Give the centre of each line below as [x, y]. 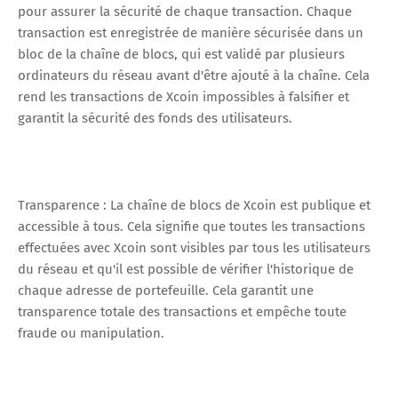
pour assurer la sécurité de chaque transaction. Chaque [185, 11]
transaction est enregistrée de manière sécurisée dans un [191, 32]
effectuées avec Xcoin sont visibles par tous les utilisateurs [194, 247]
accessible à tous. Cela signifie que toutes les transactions [191, 226]
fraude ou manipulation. [91, 333]
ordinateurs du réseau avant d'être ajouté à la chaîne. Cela [194, 75]
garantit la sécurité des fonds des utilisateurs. [155, 118]
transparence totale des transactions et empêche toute [182, 311]
